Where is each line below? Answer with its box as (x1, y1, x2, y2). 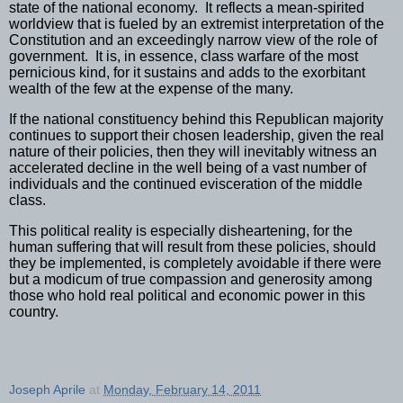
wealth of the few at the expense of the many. (9, 80, 293, 96)
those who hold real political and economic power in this (9, 287, 365, 303)
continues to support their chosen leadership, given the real (9, 127, 384, 143)
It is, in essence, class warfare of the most (95, 48, 358, 64)
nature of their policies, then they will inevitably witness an (9, 143, 377, 159)
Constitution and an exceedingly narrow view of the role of (9, 31, 377, 48)
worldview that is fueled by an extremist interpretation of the (9, 15, 384, 31)
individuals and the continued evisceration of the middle (9, 175, 363, 192)
